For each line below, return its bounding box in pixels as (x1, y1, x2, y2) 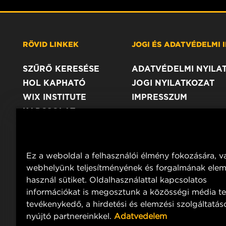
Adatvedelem (114, 211, 167, 221)
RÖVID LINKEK (23, 39, 79, 48)
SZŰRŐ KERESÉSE (23, 64, 99, 74)
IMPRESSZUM (131, 92, 187, 102)
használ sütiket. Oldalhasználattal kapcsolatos (26, 175, 207, 185)
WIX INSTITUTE (23, 92, 86, 102)
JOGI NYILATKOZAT (131, 78, 214, 88)
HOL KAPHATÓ (23, 78, 86, 88)
